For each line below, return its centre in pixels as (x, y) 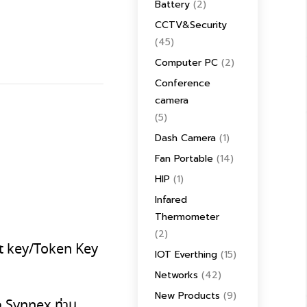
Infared (171, 200)
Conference (183, 83)
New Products (187, 296)
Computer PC (186, 63)
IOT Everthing (186, 255)
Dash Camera (185, 138)
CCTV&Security (191, 25)
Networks (176, 275)
